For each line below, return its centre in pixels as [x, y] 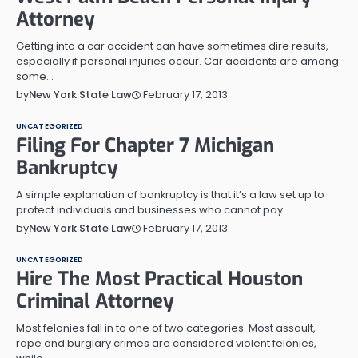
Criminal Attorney [95, 301]
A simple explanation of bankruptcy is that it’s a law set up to [170, 195]
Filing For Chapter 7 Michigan [145, 145]
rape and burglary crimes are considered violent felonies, [166, 343]
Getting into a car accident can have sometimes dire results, [172, 46]
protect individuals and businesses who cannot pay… [153, 210]
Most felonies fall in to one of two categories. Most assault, [166, 328]
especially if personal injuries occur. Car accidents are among [177, 61]
